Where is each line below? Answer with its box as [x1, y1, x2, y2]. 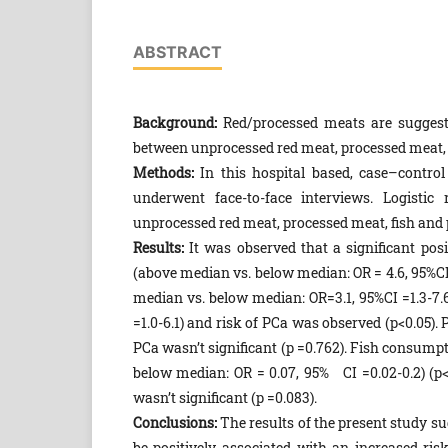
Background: [132, 113, 217, 133]
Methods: [132, 163, 194, 183]
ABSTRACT [132, 42, 222, 63]
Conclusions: [132, 413, 217, 433]
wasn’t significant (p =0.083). [132, 388, 317, 408]
